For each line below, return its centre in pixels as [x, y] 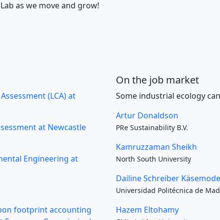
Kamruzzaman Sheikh [156, 147]
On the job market [157, 80]
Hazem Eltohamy [147, 210]
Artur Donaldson [147, 116]
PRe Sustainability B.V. [152, 128]
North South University [153, 159]
